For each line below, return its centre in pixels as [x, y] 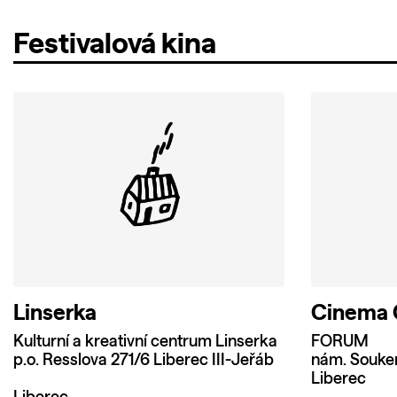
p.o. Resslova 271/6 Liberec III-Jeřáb [144, 361]
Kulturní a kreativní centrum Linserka [145, 343]
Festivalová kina [115, 45]
